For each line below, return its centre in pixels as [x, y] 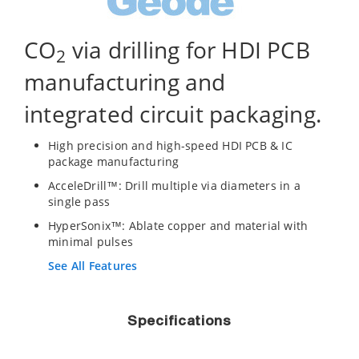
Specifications [179, 322]
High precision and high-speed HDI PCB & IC [170, 145]
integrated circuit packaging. [173, 114]
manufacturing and [125, 82]
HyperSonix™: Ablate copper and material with [178, 226]
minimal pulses [91, 242]
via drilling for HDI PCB [188, 50]
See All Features [93, 266]
